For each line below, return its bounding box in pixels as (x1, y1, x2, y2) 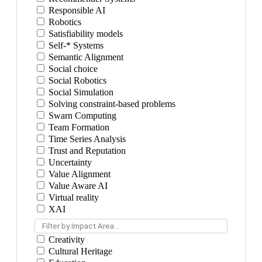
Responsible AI (46, 5, 105, 15)
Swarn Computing (46, 111, 116, 120)
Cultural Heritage (46, 246, 112, 256)
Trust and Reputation (46, 146, 126, 156)
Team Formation (46, 122, 109, 132)
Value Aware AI (46, 181, 108, 191)
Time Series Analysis (46, 134, 126, 144)
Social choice (46, 64, 98, 74)
